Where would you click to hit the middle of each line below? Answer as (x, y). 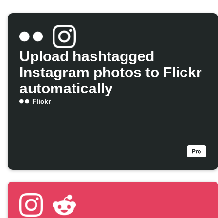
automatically (66, 89)
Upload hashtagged (87, 56)
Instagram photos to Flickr (111, 73)
